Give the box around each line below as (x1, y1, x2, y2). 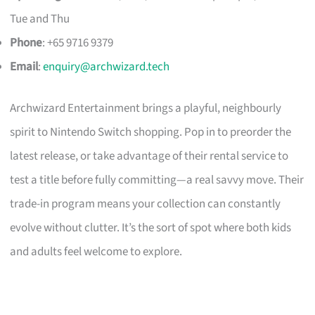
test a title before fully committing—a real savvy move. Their (10, 172, 304, 189)
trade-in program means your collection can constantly (10, 195, 281, 213)
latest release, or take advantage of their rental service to (10, 148, 289, 165)
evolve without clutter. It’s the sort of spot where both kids (10, 219, 292, 237)
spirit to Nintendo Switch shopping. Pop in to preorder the (10, 124, 292, 141)
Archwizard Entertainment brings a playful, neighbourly (10, 100, 282, 117)
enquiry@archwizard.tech (43, 58, 170, 75)
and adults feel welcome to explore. (10, 243, 183, 261)
